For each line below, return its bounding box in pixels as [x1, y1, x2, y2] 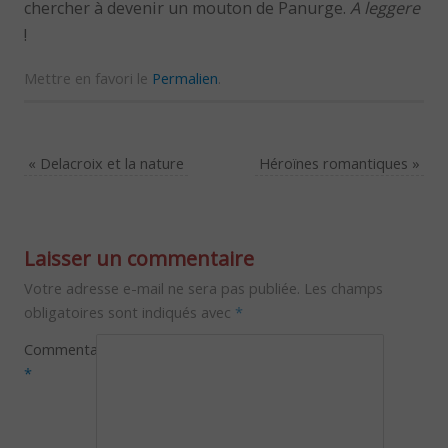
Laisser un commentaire [24, 244, 255, 272]
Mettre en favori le [24, 67, 153, 88]
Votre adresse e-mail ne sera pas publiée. [24, 277, 301, 298]
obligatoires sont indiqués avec [24, 301, 236, 322]
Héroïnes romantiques [258, 152, 412, 173]
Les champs [304, 277, 384, 298]
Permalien [152, 67, 219, 88]
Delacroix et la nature [36, 152, 185, 173]
